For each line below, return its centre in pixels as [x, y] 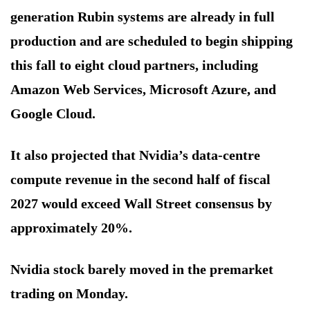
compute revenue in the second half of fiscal [140, 180]
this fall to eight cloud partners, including [134, 65]
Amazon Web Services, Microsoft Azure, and [143, 90]
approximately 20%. [71, 228]
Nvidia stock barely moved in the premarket [142, 270]
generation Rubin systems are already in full [143, 17]
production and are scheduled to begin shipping [152, 41]
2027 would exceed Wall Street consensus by [141, 204]
